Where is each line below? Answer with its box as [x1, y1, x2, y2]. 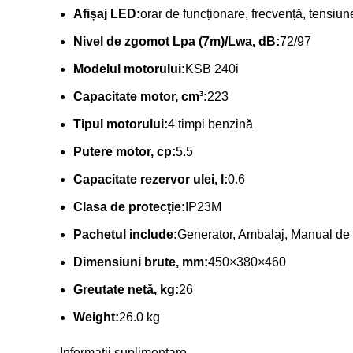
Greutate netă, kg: [73, 282, 179, 296]
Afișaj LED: [73, 6, 140, 20]
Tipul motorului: [73, 117, 168, 131]
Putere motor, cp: [73, 144, 176, 158]
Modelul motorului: [73, 61, 185, 76]
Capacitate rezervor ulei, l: [73, 172, 228, 186]
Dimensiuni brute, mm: [73, 255, 208, 269]
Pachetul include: [73, 227, 177, 241]
